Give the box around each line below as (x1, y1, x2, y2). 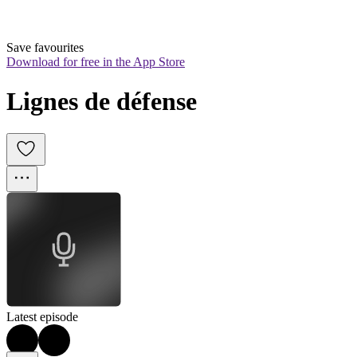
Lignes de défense (6, 86, 197, 116)
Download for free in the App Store (6, 55, 185, 69)
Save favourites (6, 41, 84, 55)
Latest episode (6, 310, 78, 324)
